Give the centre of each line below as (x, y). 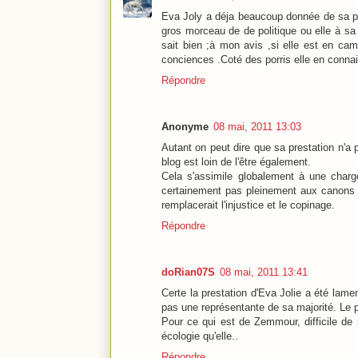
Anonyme (185, 127)
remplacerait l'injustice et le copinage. (248, 205)
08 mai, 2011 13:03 (257, 127)
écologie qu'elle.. (200, 336)
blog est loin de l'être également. (236, 162)
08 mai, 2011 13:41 (264, 272)
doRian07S (188, 272)
